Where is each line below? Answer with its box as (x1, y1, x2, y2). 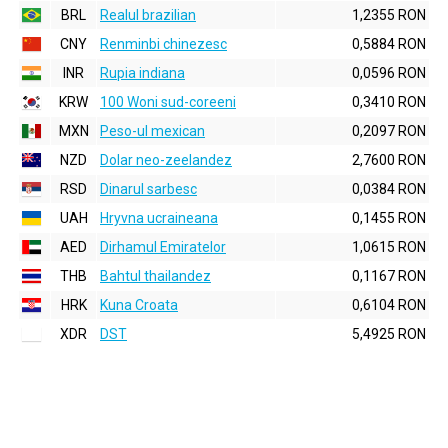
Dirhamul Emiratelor (100, 239, 226, 255)
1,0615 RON (352, 239, 426, 255)
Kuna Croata (100, 297, 178, 313)
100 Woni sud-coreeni (100, 94, 236, 110)
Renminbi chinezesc (100, 36, 227, 52)
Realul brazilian (100, 7, 196, 23)
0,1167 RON (352, 268, 426, 284)
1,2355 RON (352, 7, 426, 23)
